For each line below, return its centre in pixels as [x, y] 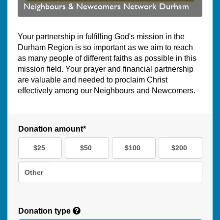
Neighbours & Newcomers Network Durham [106, 6]
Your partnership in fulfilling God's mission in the [101, 37]
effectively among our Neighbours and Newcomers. [107, 91]
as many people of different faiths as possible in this [107, 58]
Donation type [45, 211]
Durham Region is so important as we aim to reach [105, 48]
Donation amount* [52, 129]
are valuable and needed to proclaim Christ [93, 80]
